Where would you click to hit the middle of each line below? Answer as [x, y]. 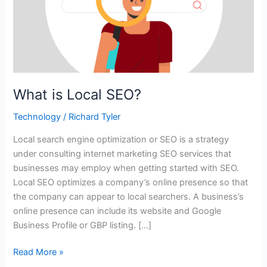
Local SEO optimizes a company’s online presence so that [131, 182]
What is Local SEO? [77, 95]
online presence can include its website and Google [117, 211]
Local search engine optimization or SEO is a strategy [121, 139]
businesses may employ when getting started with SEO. [126, 168]
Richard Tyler [95, 117]
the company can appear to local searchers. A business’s [129, 196]
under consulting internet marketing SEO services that [122, 153]
